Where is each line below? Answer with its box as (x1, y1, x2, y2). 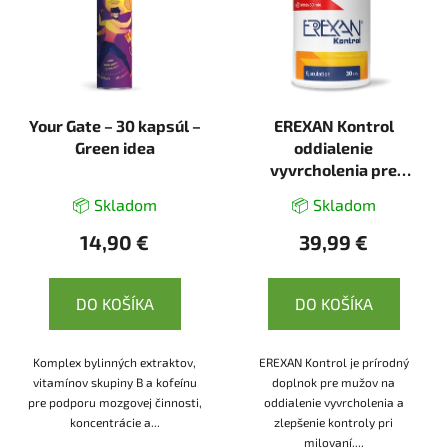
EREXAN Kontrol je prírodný (258, 354, 409, 369)
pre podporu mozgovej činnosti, (27, 394, 202, 409)
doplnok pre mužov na (272, 374, 395, 389)
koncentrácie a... (69, 414, 160, 429)
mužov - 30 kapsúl (266, 181, 401, 201)
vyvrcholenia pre (270, 159, 397, 179)
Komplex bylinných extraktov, (33, 354, 196, 369)
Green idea (74, 137, 155, 157)
